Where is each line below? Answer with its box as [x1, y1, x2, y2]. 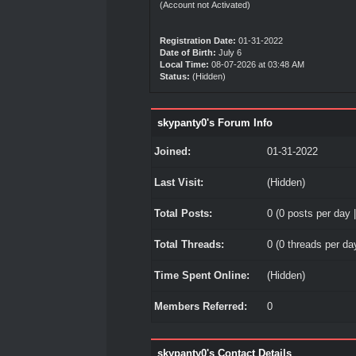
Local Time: [160, 60, 210, 69]
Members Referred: [153, 300, 247, 312]
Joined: [153, 145, 191, 157]
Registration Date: [160, 36, 237, 45]
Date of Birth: [160, 48, 217, 57]
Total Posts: [153, 207, 212, 219]
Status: [160, 72, 191, 81]
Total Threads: [153, 238, 224, 250]
